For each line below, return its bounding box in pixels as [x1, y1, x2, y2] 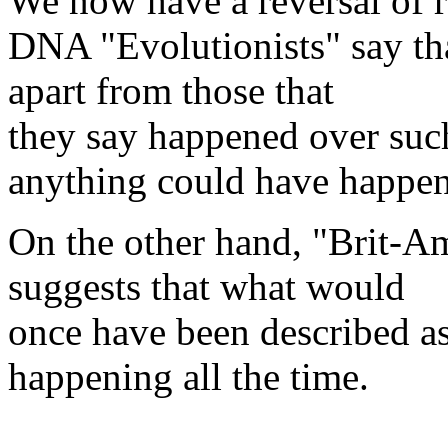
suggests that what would [8, 265, 405, 308]
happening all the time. [8, 355, 369, 398]
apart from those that [8, 69, 334, 112]
